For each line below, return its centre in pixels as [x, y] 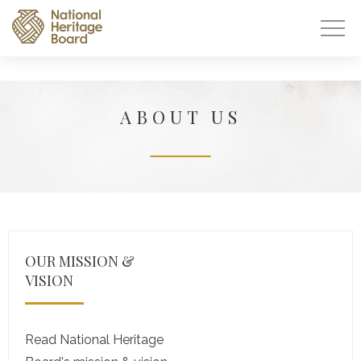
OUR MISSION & [80, 261]
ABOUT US [180, 117]
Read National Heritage [94, 340]
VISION [49, 280]
